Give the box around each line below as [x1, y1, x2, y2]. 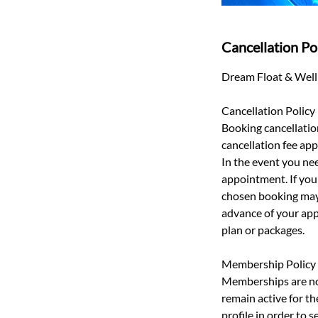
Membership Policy [221, 257, 316, 270]
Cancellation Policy [221, 104, 315, 117]
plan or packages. [221, 223, 305, 236]
